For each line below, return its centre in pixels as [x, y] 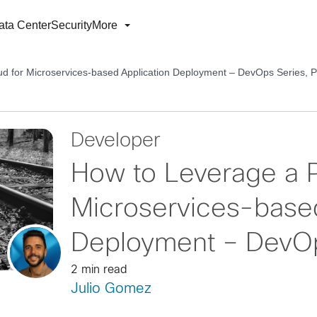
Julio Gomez [111, 289]
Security [71, 25]
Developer [115, 142]
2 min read [99, 270]
